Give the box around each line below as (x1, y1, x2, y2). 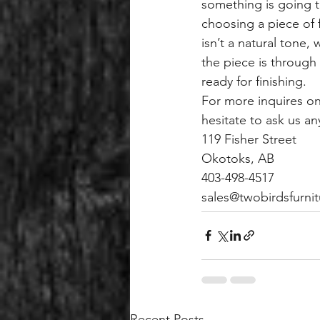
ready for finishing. (201, 74, 306, 89)
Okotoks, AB (201, 151, 274, 166)
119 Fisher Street (201, 131, 296, 147)
